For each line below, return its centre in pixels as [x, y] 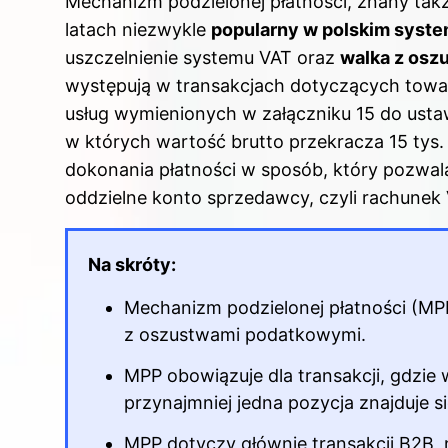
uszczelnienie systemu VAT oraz [202, 57]
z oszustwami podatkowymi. [245, 334]
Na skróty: [132, 264]
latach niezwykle [138, 29]
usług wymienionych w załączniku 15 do [236, 113]
